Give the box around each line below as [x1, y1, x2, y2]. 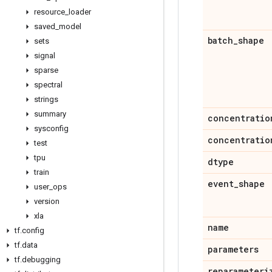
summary [34, 109, 66, 118]
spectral [34, 80, 63, 89]
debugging [22, 255, 61, 264]
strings [34, 95, 58, 104]
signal [34, 51, 55, 60]
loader [69, 7, 91, 16]
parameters [208, 243, 259, 255]
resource [34, 7, 65, 16]
